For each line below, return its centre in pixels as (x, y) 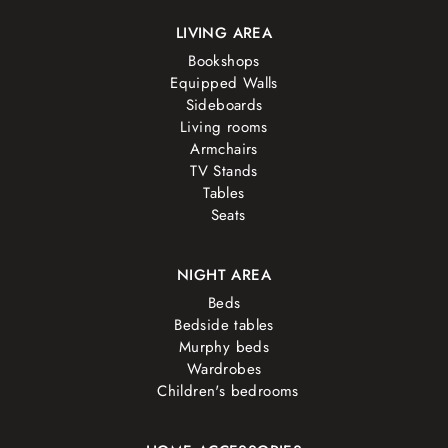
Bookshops (224, 60)
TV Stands (224, 170)
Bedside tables (224, 324)
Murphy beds (224, 346)
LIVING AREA (224, 32)
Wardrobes (224, 368)
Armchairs (224, 148)
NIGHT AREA (224, 274)
